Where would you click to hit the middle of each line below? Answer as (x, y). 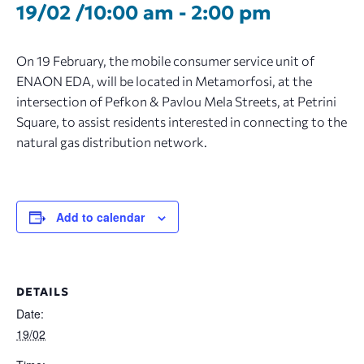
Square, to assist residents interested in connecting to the (182, 121)
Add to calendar (100, 217)
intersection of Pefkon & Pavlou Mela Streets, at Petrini (176, 101)
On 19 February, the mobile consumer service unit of (165, 60)
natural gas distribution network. (112, 141)
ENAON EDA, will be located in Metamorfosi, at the (164, 80)
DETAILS (43, 291)
